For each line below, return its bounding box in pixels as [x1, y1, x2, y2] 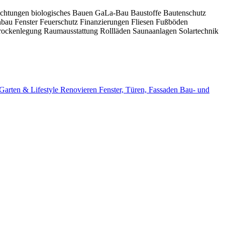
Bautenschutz [163, 8, 206, 17]
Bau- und [180, 85, 209, 94]
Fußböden [156, 17, 188, 26]
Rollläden [100, 26, 133, 35]
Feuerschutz [40, 17, 80, 26]
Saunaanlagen [133, 26, 179, 35]
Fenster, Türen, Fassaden [99, 85, 180, 94]
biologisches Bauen [31, 8, 95, 17]
